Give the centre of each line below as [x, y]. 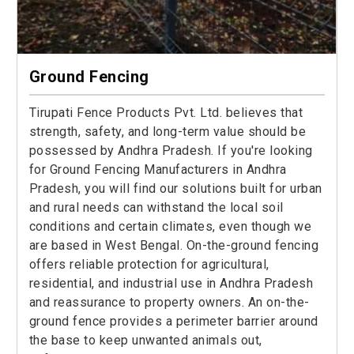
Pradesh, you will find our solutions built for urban [175, 188]
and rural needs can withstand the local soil [156, 207]
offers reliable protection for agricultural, [149, 264]
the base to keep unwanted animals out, [145, 340]
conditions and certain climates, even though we [170, 226]
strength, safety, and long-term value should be [168, 131]
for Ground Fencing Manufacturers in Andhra [158, 169]
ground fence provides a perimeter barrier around [173, 321]
